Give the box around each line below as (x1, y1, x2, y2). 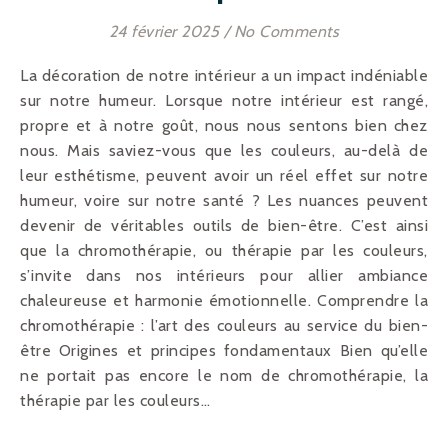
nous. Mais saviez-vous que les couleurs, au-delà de (20, 140, 428, 160)
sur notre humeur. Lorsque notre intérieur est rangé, (20, 90, 428, 110)
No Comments (233, 21, 340, 41)
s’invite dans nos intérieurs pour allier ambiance (20, 265, 428, 285)
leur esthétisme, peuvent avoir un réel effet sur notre (20, 165, 428, 185)
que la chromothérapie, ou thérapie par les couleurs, (20, 240, 428, 260)
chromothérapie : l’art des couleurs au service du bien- (20, 315, 428, 335)
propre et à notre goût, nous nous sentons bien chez (20, 115, 428, 135)
